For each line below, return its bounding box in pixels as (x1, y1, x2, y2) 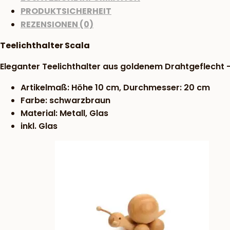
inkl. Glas (21, 120, 57, 132)
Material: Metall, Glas (21, 107, 108, 120)
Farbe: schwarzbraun (21, 94, 110, 107)
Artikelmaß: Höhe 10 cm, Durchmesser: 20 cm (21, 82, 210, 94)
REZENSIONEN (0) (21, 18, 93, 31)
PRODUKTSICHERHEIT (21, 5, 111, 17)
